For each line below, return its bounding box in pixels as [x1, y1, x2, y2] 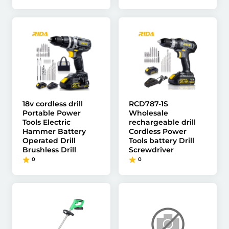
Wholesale [129, 108, 168, 118]
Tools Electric [22, 118, 71, 127]
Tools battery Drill [129, 136, 194, 145]
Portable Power [22, 108, 81, 118]
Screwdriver [129, 145, 174, 154]
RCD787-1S [129, 99, 168, 108]
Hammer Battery [22, 127, 86, 136]
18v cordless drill [22, 99, 83, 108]
